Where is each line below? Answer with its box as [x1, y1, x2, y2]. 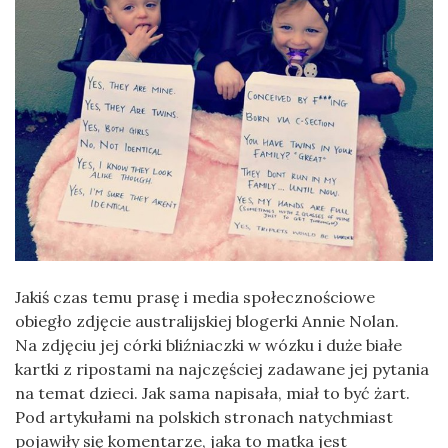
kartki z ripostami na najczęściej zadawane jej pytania [15, 359, 429, 380]
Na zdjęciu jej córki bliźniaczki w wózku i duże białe [15, 335, 402, 356]
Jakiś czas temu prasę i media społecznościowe [15, 287, 375, 308]
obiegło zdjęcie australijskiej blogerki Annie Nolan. [15, 311, 399, 332]
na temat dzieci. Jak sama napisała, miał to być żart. [15, 383, 410, 404]
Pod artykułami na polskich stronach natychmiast [15, 407, 393, 428]
